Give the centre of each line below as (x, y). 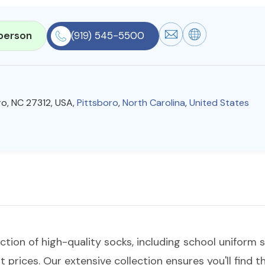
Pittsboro (98, 103)
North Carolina (154, 103)
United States (219, 103)
